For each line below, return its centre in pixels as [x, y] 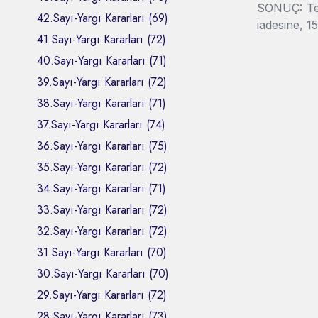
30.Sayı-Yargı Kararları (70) [103, 273]
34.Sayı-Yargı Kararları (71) [102, 188]
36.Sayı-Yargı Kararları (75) [102, 146]
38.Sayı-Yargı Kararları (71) [102, 103]
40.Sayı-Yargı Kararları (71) [102, 60]
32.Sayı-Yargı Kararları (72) [102, 231]
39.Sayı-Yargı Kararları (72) [102, 82]
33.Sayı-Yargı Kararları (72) [102, 209]
